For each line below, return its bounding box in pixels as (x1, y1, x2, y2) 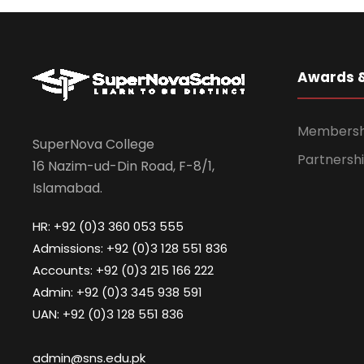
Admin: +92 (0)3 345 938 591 (32, 283, 202, 301)
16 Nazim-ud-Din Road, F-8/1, (32, 156, 214, 175)
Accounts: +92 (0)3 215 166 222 (32, 261, 214, 279)
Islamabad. (32, 178, 102, 197)
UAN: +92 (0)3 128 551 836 (32, 305, 184, 323)
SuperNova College (32, 134, 154, 154)
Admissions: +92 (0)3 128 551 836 (32, 239, 227, 257)
